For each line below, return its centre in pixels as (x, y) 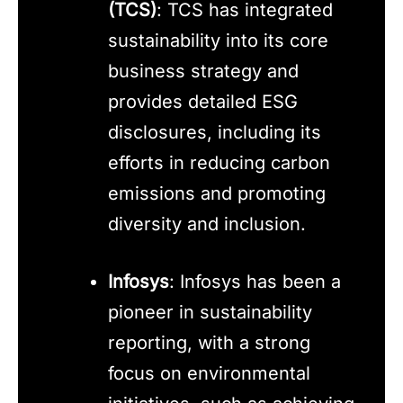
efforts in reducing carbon (219, 163)
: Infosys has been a (255, 282)
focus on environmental (209, 374)
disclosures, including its (215, 133)
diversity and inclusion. (207, 224)
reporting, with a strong (209, 343)
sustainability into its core (218, 41)
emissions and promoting (217, 194)
